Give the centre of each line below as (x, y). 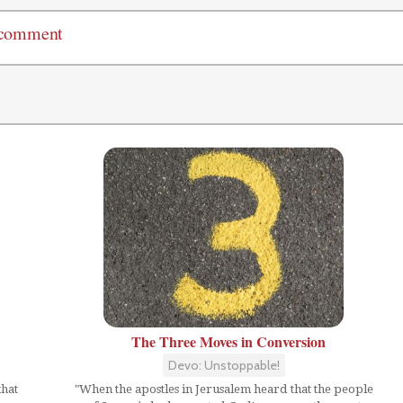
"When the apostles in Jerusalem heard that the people (224, 389)
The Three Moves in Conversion (228, 341)
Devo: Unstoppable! (224, 365)
